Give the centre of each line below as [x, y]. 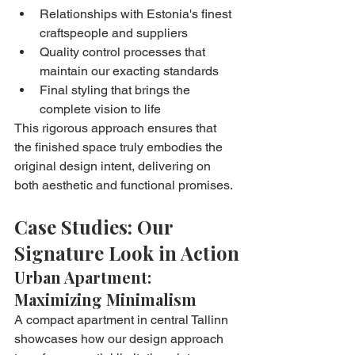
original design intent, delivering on [114, 166]
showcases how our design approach [120, 338]
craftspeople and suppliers [114, 32]
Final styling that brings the [116, 90]
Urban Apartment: [85, 277]
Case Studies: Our [96, 226]
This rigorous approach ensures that [117, 128]
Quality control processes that [124, 52]
